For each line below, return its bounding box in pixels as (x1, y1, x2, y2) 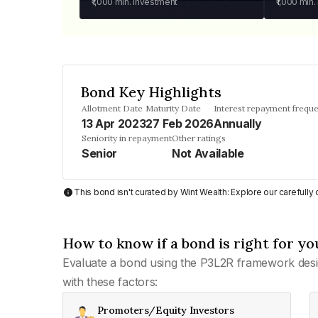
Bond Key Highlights (80, 83, 221, 101)
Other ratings (172, 133, 226, 143)
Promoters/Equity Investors (97, 304, 234, 317)
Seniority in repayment (82, 133, 172, 143)
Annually (213, 116, 262, 131)
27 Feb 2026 (146, 116, 214, 131)
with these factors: (62, 275, 158, 289)
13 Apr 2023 (82, 116, 146, 131)
